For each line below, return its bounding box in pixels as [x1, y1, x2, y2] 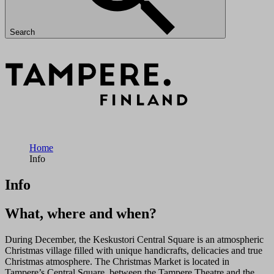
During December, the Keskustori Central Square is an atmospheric [5, 234, 264, 245]
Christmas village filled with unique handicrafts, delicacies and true [5, 245, 262, 256]
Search [10, 28, 37, 37]
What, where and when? [5, 205, 157, 221]
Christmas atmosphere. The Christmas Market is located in [5, 256, 229, 267]
